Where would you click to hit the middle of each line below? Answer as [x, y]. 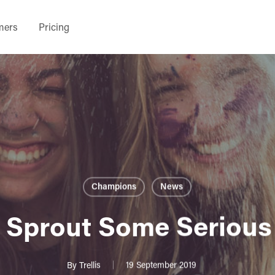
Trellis [90, 265]
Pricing [54, 27]
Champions [114, 186]
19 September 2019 [161, 265]
